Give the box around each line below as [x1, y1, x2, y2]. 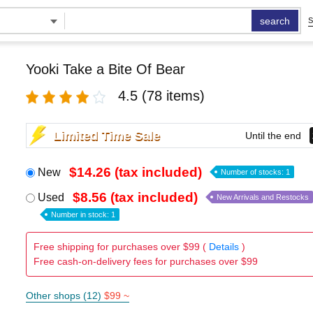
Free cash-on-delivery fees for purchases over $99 [33, 256, 258, 267]
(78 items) [141, 88, 205, 103]
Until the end [245, 129, 301, 141]
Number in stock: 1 [50, 210, 115, 219]
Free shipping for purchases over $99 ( [33, 241, 209, 252]
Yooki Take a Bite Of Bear [25, 61, 185, 77]
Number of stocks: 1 [220, 168, 290, 176]
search [260, 15, 291, 27]
